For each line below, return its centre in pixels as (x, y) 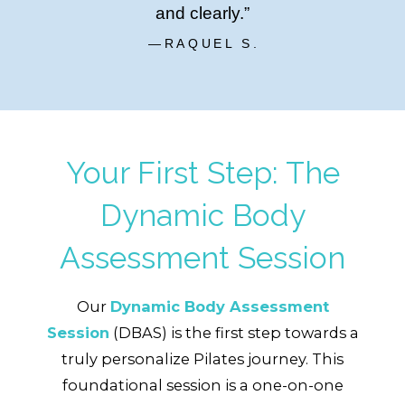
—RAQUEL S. (204, 43)
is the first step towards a (263, 333)
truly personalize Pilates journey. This (202, 359)
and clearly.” (202, 14)
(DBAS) (138, 333)
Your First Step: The (202, 172)
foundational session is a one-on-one (202, 386)
